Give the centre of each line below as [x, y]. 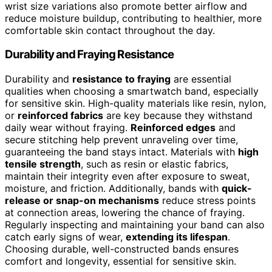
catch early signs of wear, [65, 237]
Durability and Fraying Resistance [90, 55]
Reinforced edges [173, 128]
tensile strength [43, 164]
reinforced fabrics [60, 116]
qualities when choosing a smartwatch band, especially [132, 91]
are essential [201, 79]
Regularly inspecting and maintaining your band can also [135, 225]
